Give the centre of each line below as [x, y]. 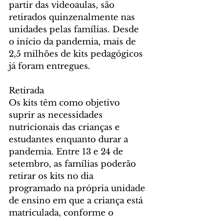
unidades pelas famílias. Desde [75, 30]
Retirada [26, 91]
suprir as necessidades [57, 115]
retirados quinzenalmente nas [73, 18]
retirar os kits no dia [52, 176]
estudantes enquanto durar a [70, 140]
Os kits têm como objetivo [66, 103]
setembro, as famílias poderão [74, 164]
